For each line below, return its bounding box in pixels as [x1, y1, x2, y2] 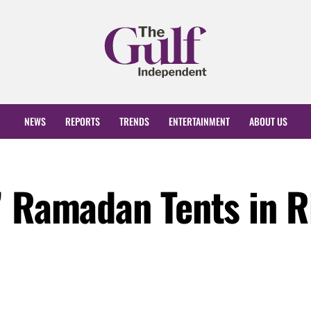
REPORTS [65, 114, 100, 129]
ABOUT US [249, 114, 287, 129]
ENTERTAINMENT [168, 114, 230, 129]
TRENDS [119, 114, 149, 129]
